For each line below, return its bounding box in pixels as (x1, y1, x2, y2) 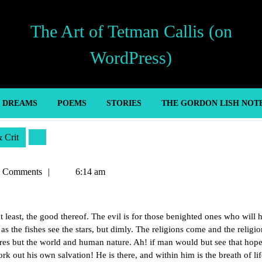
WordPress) (90, 47, 172, 67)
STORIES (106, 99, 142, 108)
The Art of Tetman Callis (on (30, 21, 232, 41)
